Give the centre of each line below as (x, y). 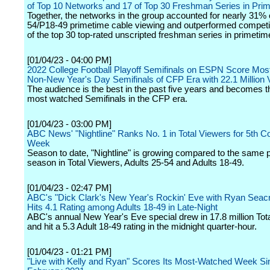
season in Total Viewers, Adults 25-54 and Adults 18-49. (136, 163)
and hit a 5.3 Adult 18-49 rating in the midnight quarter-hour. (142, 227)
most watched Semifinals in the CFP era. (107, 99)
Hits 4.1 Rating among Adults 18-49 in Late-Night (122, 207)
